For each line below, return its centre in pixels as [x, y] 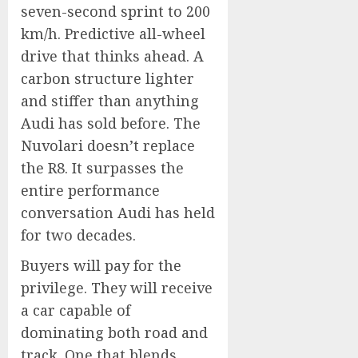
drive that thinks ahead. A [112, 56]
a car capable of [76, 310]
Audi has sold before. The [111, 123]
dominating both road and [114, 332]
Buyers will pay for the [101, 265]
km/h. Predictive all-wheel [113, 34]
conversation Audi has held [118, 213]
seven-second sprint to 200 [115, 11]
